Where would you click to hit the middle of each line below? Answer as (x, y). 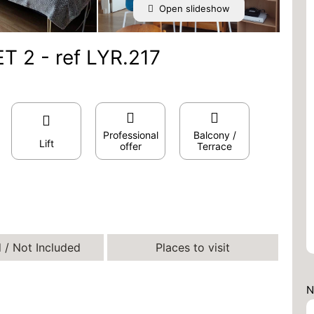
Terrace (214, 146)
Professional (130, 135)
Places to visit (193, 247)
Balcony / (214, 135)
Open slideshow (194, 8)
